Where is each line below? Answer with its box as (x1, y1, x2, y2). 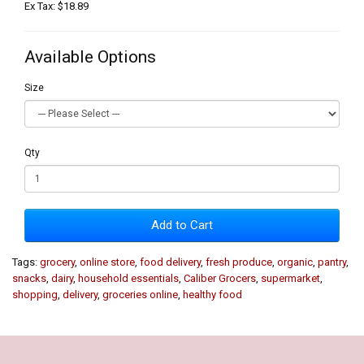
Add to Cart (151, 217, 213, 232)
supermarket (261, 271, 320, 284)
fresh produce (206, 255, 272, 268)
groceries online (102, 288, 178, 301)
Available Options (24, 46, 156, 67)
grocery (40, 255, 75, 268)
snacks (12, 271, 46, 284)
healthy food (183, 288, 242, 301)
